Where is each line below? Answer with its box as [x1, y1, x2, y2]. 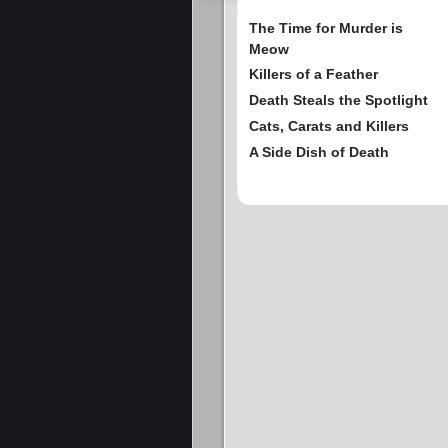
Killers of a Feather [249, 66, 378, 83]
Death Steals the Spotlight [249, 92, 428, 109]
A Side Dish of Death [249, 144, 389, 161]
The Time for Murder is [249, 20, 403, 37]
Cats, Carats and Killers [249, 118, 409, 135]
